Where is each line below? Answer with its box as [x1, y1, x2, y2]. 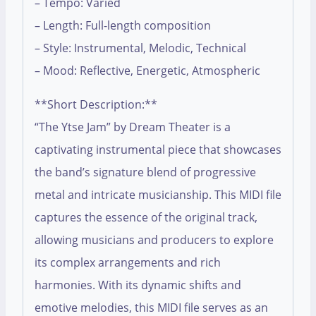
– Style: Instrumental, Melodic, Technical [35, 40, 246, 56]
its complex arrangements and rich [35, 255, 221, 271]
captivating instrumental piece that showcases [35, 142, 281, 158]
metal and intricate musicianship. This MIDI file [35, 187, 281, 203]
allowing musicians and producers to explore [35, 232, 274, 248]
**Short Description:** [35, 97, 157, 113]
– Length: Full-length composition [35, 18, 211, 34]
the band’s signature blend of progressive [35, 164, 256, 181]
